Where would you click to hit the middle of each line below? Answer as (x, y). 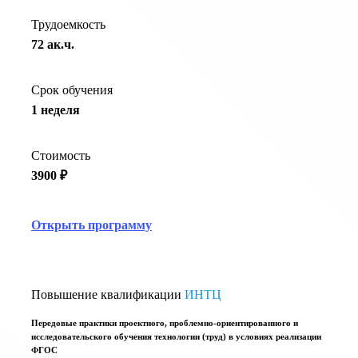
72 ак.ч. (53, 45)
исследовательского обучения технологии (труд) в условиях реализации (176, 337)
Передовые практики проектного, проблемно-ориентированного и (165, 323)
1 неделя (56, 110)
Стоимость (61, 156)
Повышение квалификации (106, 295)
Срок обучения (72, 90)
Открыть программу (91, 225)
